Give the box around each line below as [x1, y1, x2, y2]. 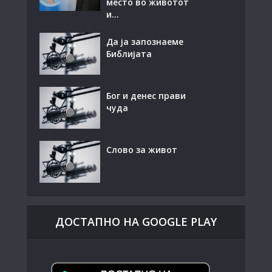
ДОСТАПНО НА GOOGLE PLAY [55, 214, 217, 229]
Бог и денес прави [106, 89, 186, 101]
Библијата [106, 48, 152, 59]
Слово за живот [106, 143, 177, 155]
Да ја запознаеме [106, 36, 183, 47]
